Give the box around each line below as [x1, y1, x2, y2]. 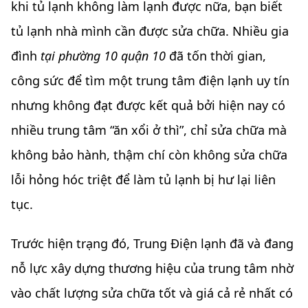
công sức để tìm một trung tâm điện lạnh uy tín [11, 72, 289, 89]
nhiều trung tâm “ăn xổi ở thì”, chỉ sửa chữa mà [11, 122, 287, 139]
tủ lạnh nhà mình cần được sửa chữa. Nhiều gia [11, 23, 289, 40]
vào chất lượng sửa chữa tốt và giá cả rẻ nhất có [11, 284, 293, 301]
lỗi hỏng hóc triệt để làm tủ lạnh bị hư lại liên [11, 171, 276, 188]
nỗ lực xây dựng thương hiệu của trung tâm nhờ [11, 259, 294, 276]
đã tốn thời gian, [166, 47, 266, 65]
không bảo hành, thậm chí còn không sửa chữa [11, 146, 287, 164]
